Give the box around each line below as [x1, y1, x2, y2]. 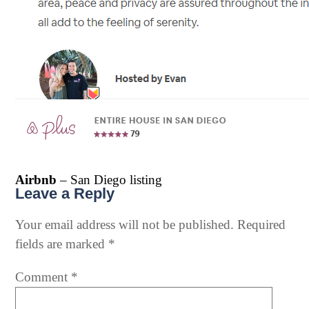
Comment [15, 270, 71, 284]
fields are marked [15, 237, 108, 251]
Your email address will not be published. [15, 217, 234, 232]
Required [237, 217, 286, 232]
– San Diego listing [57, 172, 162, 187]
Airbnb [15, 172, 57, 187]
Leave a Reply [15, 185, 114, 202]
